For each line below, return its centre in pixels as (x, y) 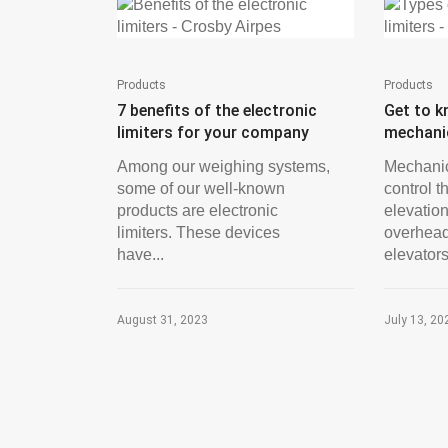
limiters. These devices (198, 232)
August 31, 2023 (162, 320)
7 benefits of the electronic (217, 110)
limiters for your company (213, 132)
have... (140, 254)
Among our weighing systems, (223, 166)
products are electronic (197, 210)
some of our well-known (201, 188)
